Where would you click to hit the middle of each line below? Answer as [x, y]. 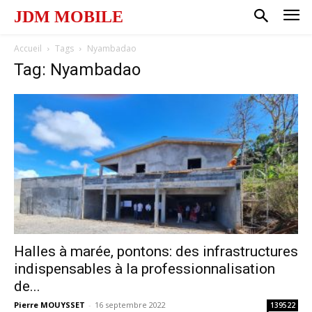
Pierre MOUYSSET [49, 305]
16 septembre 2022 [130, 305]
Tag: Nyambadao [77, 69]
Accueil [28, 48]
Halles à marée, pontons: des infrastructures [156, 252]
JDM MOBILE [69, 17]
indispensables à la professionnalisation [145, 269]
